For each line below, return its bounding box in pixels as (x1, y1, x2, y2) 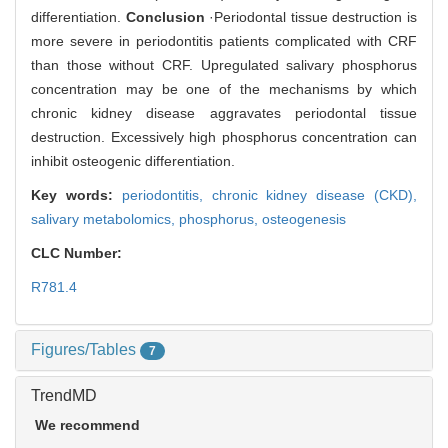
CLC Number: (31, 245, 126, 262)
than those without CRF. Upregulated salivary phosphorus (31, 57, 417, 74)
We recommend (35, 417, 140, 434)
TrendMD (31, 387, 97, 405)
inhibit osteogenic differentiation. (31, 153, 235, 170)
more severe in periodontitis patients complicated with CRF (31, 33, 417, 50)
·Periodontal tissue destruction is (204, 9, 418, 26)
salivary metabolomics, (31, 211, 179, 228)
